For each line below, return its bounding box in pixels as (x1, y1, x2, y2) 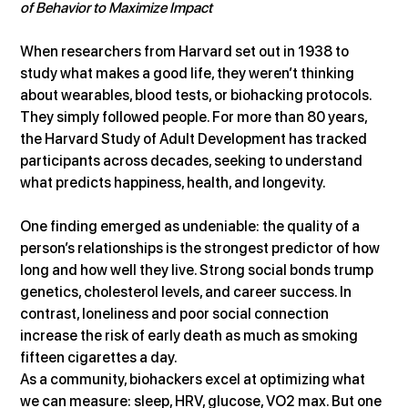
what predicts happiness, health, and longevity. (20, 173, 327, 191)
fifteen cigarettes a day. (20, 348, 178, 366)
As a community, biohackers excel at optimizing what (20, 370, 369, 388)
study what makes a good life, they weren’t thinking (20, 64, 358, 82)
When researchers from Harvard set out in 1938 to (20, 42, 352, 60)
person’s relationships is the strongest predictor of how (20, 239, 383, 257)
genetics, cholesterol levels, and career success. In (20, 282, 355, 301)
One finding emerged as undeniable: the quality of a (20, 217, 363, 235)
